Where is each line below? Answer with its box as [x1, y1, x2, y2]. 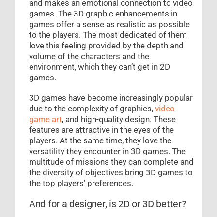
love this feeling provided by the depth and [29, 41, 184, 51]
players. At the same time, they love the [29, 136, 171, 146]
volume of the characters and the [29, 51, 149, 62]
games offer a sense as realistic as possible [29, 19, 190, 30]
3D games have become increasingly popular [29, 93, 193, 103]
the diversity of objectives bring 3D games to [29, 168, 193, 178]
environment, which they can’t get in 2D [29, 62, 170, 72]
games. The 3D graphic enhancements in [29, 9, 177, 19]
